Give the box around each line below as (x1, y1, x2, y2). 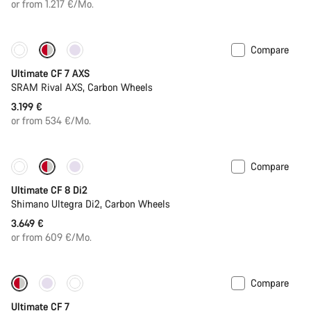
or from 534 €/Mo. (11, 113, 91, 127)
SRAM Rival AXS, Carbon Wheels (11, 80, 153, 94)
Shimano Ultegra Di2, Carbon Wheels (11, 196, 170, 210)
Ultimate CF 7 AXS (11, 66, 90, 80)
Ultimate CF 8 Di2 (11, 183, 87, 196)
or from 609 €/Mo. (11, 230, 92, 244)
